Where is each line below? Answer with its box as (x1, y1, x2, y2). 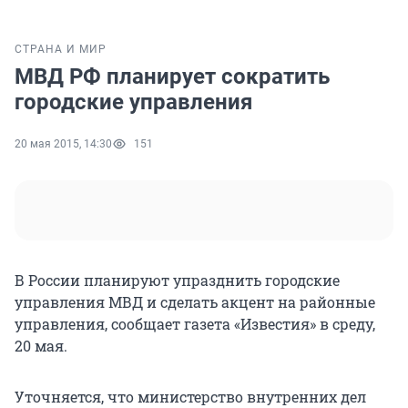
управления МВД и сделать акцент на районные (15, 292, 375, 312)
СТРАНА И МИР (15, 43, 107, 56)
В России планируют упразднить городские (15, 270, 340, 291)
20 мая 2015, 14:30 (15, 138, 112, 151)
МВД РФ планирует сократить (15, 64, 330, 90)
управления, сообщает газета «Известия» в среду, (15, 314, 375, 334)
